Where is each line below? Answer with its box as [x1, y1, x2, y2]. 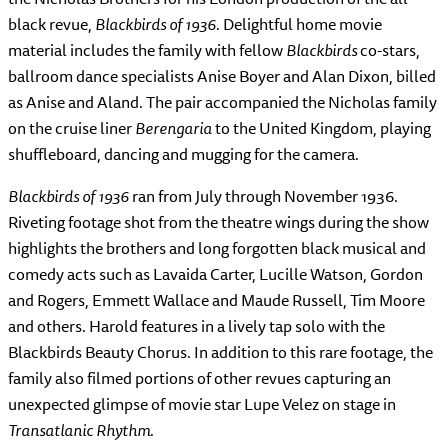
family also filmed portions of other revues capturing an [8, 365, 391, 392]
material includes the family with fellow [8, 37, 286, 64]
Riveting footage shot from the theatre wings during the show [8, 209, 429, 236]
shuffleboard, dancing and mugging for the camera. [8, 141, 359, 168]
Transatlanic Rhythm [8, 417, 150, 444]
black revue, [8, 11, 95, 38]
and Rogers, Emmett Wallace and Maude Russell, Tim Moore [8, 287, 425, 314]
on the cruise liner [8, 115, 135, 142]
